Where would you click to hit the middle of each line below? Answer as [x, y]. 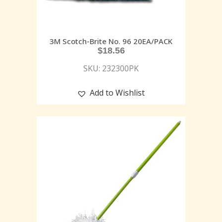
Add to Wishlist [117, 93]
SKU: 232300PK [111, 69]
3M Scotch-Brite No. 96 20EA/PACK [111, 41]
